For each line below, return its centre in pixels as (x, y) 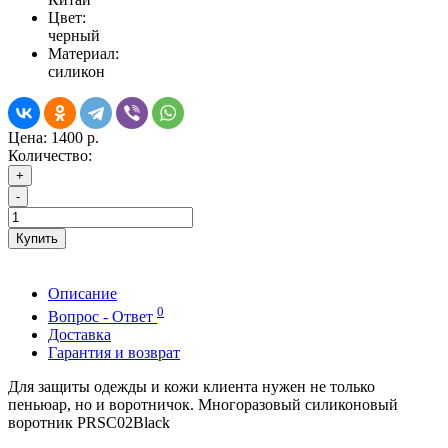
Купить (37, 239)
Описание (82, 294)
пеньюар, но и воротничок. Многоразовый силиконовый (203, 404)
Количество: (50, 156)
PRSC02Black (123, 422)
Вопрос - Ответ (102, 316)
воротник (42, 422)
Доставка (79, 334)
